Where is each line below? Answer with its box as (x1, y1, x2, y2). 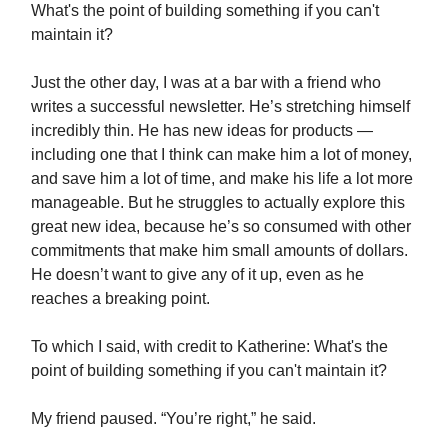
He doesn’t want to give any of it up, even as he (31, 266, 364, 284)
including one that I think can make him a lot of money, (31, 146, 412, 164)
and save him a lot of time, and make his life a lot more (31, 170, 413, 188)
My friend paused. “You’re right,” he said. (31, 410, 316, 428)
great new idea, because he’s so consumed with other (31, 218, 411, 236)
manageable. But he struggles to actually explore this (31, 194, 405, 212)
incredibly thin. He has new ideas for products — (31, 122, 373, 140)
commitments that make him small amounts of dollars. (31, 242, 408, 260)
